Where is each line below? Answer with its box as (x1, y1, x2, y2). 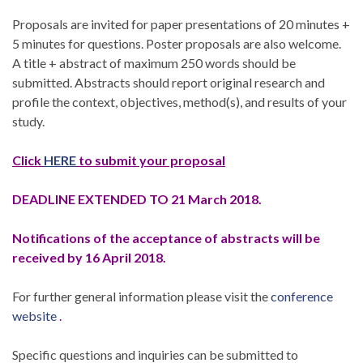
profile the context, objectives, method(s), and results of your (12, 93, 347, 109)
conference (271, 288, 333, 304)
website (12, 307, 57, 323)
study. (12, 113, 45, 129)
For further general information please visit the (12, 288, 271, 304)
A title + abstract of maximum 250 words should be (12, 54, 296, 70)
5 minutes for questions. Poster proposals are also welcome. (12, 35, 341, 51)
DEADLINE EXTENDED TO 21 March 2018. (12, 190, 262, 207)
